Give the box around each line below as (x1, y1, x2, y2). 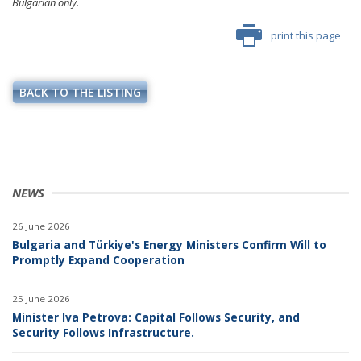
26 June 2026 (12, 219, 70, 232)
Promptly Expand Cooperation (12, 251, 185, 268)
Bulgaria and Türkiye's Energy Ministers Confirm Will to (12, 236, 326, 252)
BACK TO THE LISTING (19, 84, 141, 100)
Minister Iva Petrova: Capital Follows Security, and (12, 309, 300, 325)
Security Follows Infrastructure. (12, 324, 194, 340)
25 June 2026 (12, 292, 70, 305)
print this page (271, 27, 341, 43)
